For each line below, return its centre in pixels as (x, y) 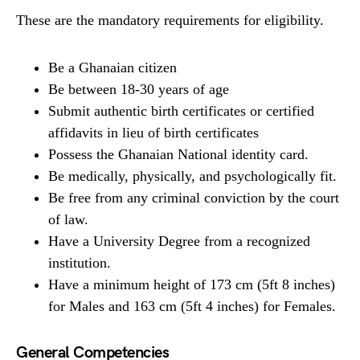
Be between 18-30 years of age (139, 89)
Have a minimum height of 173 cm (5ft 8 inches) (192, 284)
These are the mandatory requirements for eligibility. (170, 20)
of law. (68, 219)
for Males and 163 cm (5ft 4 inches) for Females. (192, 306)
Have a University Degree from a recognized (179, 241)
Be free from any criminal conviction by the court (194, 198)
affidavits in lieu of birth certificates (153, 133)
